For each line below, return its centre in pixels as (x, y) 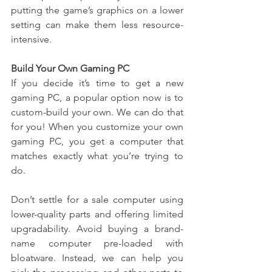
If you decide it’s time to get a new (97, 83)
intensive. (31, 39)
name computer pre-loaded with (97, 243)
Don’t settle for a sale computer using (97, 200)
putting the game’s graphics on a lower (97, 10)
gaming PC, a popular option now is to (97, 98)
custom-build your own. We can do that (97, 112)
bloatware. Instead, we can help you (97, 258)
